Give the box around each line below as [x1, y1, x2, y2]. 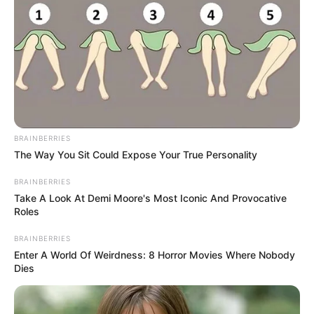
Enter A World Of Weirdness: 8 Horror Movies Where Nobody [14, 248, 295, 261]
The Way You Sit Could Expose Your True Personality [14, 148, 257, 161]
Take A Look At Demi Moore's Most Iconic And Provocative [14, 191, 287, 204]
